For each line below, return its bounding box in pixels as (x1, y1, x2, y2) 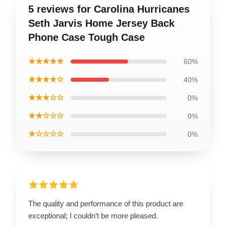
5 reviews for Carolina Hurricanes (28, 3, 190, 15)
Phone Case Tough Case (28, 31, 145, 43)
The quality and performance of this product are (28, 199, 183, 208)
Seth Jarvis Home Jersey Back (28, 17, 175, 29)
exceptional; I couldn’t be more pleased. (28, 211, 158, 220)
